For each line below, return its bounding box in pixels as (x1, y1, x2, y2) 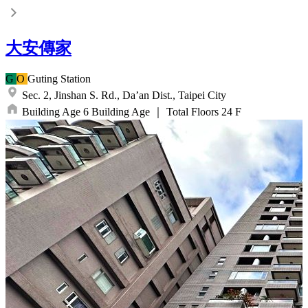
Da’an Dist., (122, 89, 175, 101)
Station (60, 73, 91, 85)
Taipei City (178, 89, 226, 101)
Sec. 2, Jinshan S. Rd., (22, 89, 120, 101)
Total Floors (166, 106, 219, 118)
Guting (27, 73, 58, 85)
